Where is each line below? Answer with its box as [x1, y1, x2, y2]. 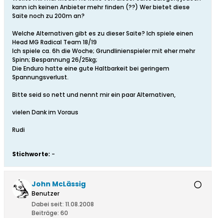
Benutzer [32, 189, 59, 198]
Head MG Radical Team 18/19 [12, 38, 97, 47]
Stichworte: [12, 150, 50, 159]
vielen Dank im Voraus [12, 108, 78, 117]
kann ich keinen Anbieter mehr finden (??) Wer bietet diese [12, 3, 190, 12]
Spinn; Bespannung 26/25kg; [12, 55, 97, 64]
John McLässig [32, 179, 86, 189]
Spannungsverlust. [12, 73, 69, 82]
